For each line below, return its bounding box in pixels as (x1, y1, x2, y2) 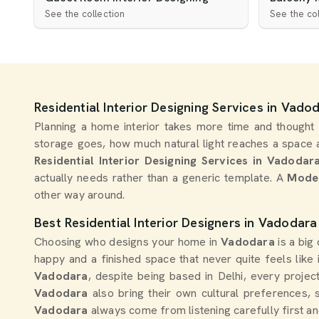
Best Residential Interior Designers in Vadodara (34, 214, 318, 231)
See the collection (45, 8, 125, 20)
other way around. (34, 187, 125, 202)
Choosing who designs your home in (34, 234, 221, 249)
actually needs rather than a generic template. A (34, 170, 288, 185)
